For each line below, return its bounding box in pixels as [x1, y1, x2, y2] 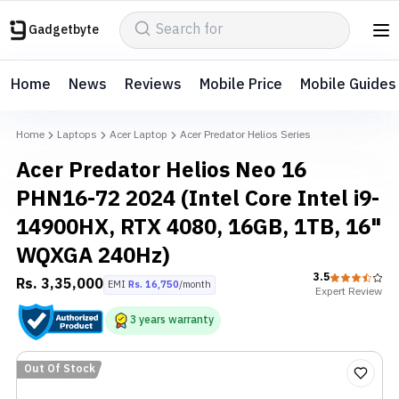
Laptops [57, 126, 97, 143]
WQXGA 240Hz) [16, 239, 170, 274]
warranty [166, 312, 214, 329]
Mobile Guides [300, 73, 396, 97]
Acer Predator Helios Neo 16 [16, 153, 306, 189]
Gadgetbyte [28, 20, 99, 40]
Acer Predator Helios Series [180, 126, 311, 143]
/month [179, 277, 211, 293]
